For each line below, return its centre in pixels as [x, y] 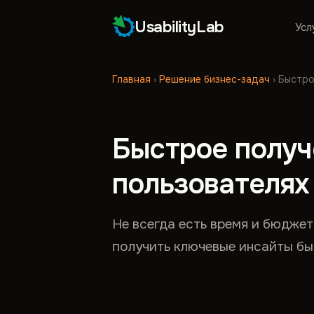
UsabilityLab [179, 27]
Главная [131, 79]
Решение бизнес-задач [214, 79]
